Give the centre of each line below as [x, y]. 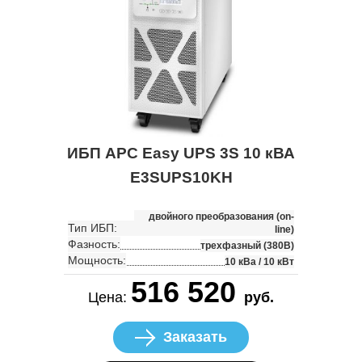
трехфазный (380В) [247, 246]
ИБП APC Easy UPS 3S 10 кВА [181, 154]
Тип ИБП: [93, 228]
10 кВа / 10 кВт [259, 262]
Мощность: [97, 261]
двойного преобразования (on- [221, 217]
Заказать [195, 337]
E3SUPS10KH [181, 178]
